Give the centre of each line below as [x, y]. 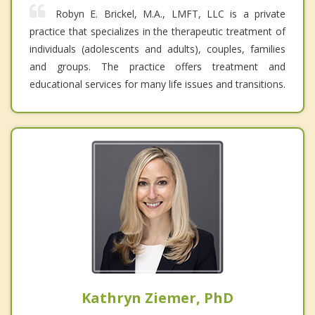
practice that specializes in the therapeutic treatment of [157, 31]
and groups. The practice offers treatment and [157, 66]
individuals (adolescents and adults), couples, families [157, 49]
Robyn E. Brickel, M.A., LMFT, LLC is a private [171, 13]
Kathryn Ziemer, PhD [157, 297]
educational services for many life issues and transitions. [157, 84]
